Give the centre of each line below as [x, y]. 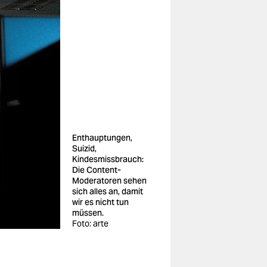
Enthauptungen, [102, 138]
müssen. [88, 213]
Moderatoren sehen [109, 181]
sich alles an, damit [108, 191]
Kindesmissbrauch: [108, 159]
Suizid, [84, 148]
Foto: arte [90, 223]
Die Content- [97, 170]
